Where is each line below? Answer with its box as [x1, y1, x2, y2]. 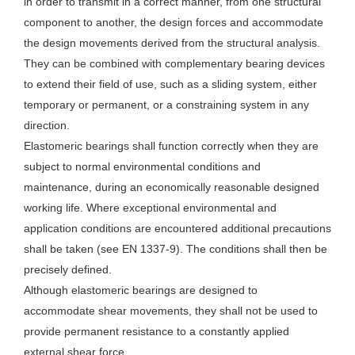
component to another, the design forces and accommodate [24, 16, 323, 29]
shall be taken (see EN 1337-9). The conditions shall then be [24, 242, 327, 256]
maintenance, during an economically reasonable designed [24, 181, 319, 194]
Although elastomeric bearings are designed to [24, 284, 258, 297]
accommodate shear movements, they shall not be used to [24, 304, 318, 318]
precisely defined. [24, 263, 112, 277]
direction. [24, 119, 70, 132]
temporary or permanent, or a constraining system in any [24, 98, 309, 112]
